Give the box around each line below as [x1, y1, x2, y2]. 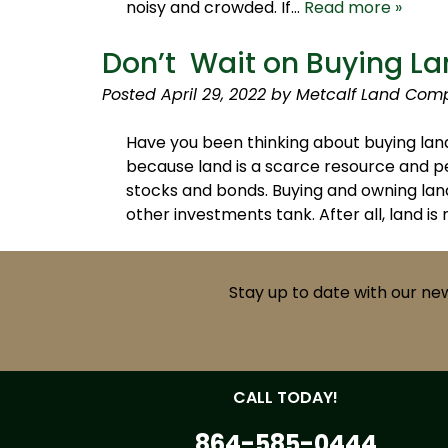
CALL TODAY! [233, 386, 339, 409]
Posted [102, 83, 161, 106]
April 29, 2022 [161, 83, 266, 106]
